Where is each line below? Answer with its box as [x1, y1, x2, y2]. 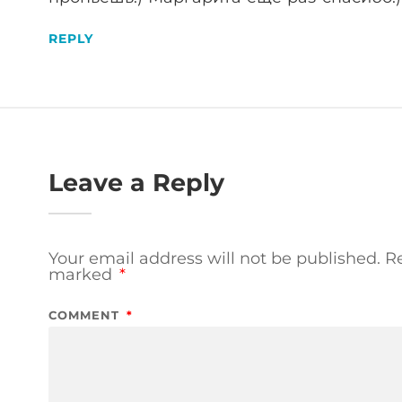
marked [48, 264, 117, 284]
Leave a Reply [48, 167, 224, 197]
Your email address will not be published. [48, 248, 380, 268]
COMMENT [48, 307, 124, 322]
